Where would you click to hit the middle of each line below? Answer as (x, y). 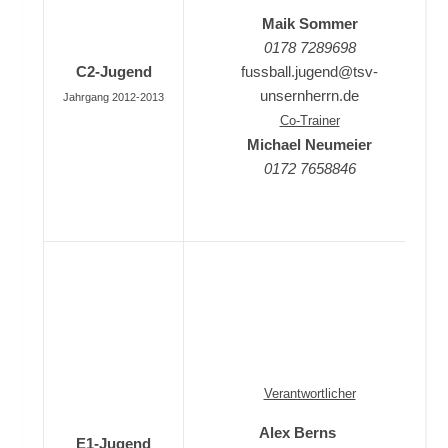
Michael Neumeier (309, 144)
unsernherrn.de (309, 95)
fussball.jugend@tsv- (309, 71)
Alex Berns (309, 432)
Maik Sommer (309, 23)
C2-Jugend (113, 71)
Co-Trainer (309, 120)
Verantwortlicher (309, 393)
